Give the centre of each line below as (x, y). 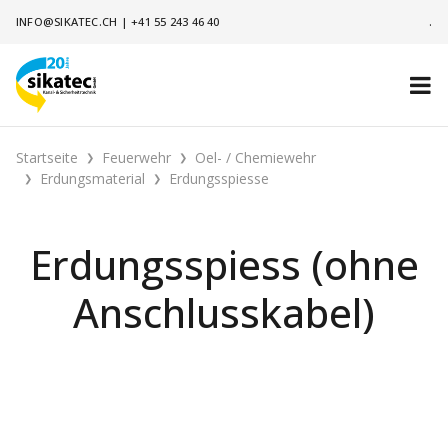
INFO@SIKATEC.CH (67, 21)
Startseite (47, 157)
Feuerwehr (136, 157)
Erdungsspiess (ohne (224, 264)
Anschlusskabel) (224, 312)
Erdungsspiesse (219, 178)
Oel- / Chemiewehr (255, 157)
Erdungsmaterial (92, 178)
